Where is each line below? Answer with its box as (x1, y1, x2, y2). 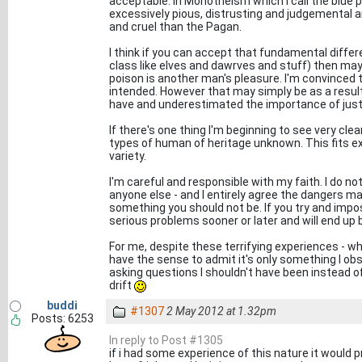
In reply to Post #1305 (109, 334, 223, 347)
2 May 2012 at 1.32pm (166, 305, 276, 318)
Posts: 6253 (31, 312, 94, 325)
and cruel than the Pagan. (109, 20, 242, 33)
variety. (109, 149, 146, 162)
